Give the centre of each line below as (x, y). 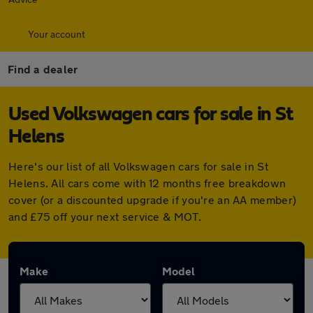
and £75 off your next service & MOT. (105, 216)
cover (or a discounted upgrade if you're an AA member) (153, 199)
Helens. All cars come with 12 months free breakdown (147, 183)
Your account (57, 34)
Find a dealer (43, 69)
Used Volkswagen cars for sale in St (151, 115)
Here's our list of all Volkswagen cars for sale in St (138, 166)
